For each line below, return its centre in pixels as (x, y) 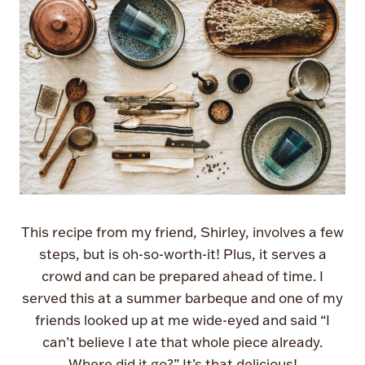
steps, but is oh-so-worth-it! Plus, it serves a (182, 253)
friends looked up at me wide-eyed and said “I (182, 319)
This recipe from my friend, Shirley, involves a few (182, 231)
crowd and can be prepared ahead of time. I (182, 275)
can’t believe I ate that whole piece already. (182, 341)
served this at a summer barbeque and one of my (182, 297)
